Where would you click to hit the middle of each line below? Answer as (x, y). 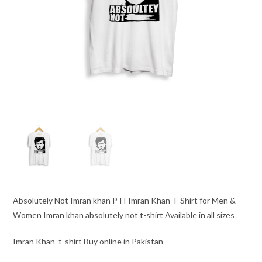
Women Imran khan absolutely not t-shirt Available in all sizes (124, 215)
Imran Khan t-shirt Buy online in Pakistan (88, 241)
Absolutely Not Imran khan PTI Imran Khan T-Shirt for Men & (125, 200)
